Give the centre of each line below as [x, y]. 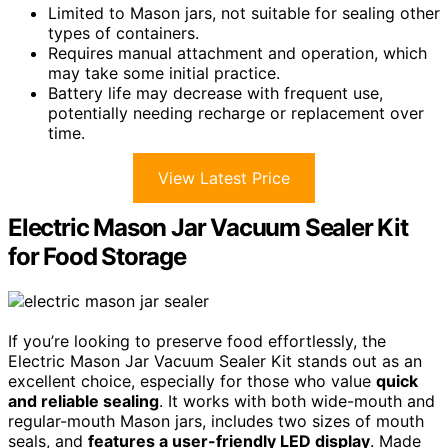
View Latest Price [224, 177]
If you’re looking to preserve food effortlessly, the [197, 340]
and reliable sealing [83, 400]
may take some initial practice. [164, 72]
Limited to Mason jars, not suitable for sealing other [244, 12]
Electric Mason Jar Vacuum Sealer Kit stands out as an [215, 360]
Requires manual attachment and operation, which [237, 52]
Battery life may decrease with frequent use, [215, 92]
